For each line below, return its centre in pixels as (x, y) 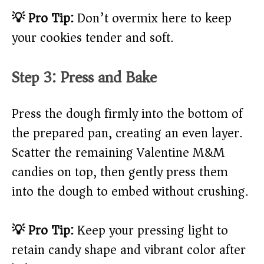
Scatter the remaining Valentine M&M (118, 153)
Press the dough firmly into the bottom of (127, 114)
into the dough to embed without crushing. (130, 192)
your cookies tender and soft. (93, 38)
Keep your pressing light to (151, 231)
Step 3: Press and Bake (84, 78)
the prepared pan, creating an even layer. (127, 133)
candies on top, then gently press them (120, 172)
